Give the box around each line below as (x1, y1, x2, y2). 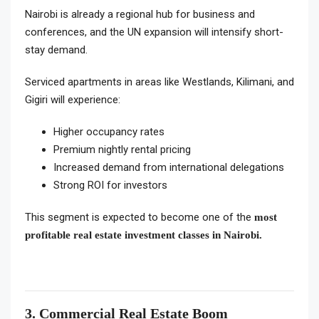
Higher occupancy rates (53, 125, 164, 138)
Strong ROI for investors (53, 179, 167, 192)
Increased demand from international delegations (53, 161, 284, 174)
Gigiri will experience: (25, 93, 120, 106)
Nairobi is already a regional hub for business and (25, 8, 255, 21)
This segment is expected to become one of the (25, 211, 254, 224)
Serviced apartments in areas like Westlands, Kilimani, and (25, 75, 294, 88)
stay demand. (25, 43, 88, 56)
